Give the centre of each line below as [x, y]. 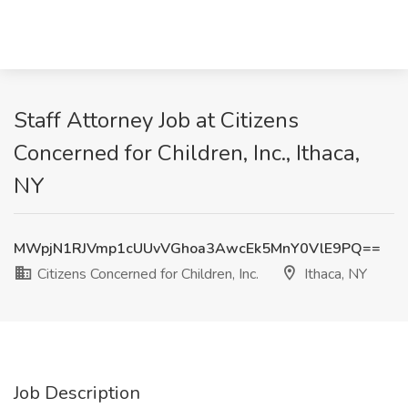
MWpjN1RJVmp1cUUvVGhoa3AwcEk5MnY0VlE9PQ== [197, 249]
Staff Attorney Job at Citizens [156, 120]
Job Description [77, 393]
